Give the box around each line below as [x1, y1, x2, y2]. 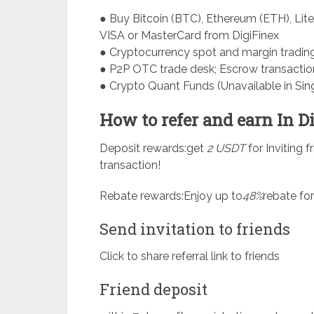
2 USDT [207, 141, 245, 155]
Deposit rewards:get [100, 141, 207, 155]
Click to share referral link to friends [100, 249, 280, 263]
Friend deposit [100, 278, 207, 299]
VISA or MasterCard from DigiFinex [100, 28, 279, 42]
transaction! [100, 158, 161, 172]
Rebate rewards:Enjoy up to [100, 189, 243, 203]
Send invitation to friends [100, 218, 290, 239]
